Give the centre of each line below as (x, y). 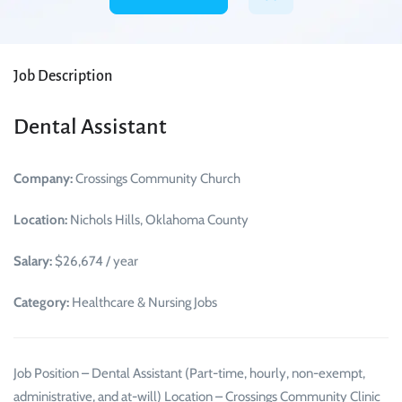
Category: (41, 303)
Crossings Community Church (157, 179)
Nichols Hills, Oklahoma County (158, 220)
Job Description (63, 77)
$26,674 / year (95, 262)
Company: (43, 179)
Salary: (33, 262)
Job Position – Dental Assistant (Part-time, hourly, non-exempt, (189, 374)
